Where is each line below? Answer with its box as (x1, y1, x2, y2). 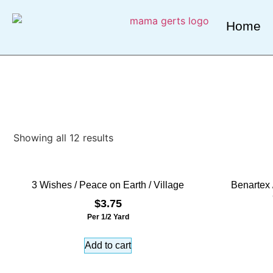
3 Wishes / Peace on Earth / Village (32, 180, 184, 190)
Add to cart (85, 239, 131, 250)
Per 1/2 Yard (87, 213, 129, 221)
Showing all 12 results (13, 132, 113, 144)
